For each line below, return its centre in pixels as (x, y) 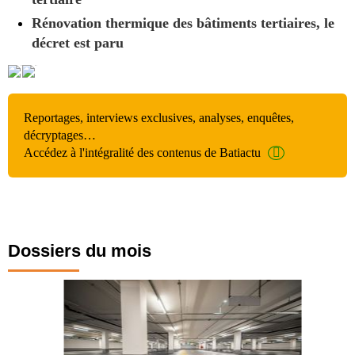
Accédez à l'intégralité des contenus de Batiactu (142, 152)
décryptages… (60, 135)
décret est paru (78, 43)
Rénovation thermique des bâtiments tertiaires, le (183, 23)
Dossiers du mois (80, 250)
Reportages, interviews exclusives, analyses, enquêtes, (159, 117)
